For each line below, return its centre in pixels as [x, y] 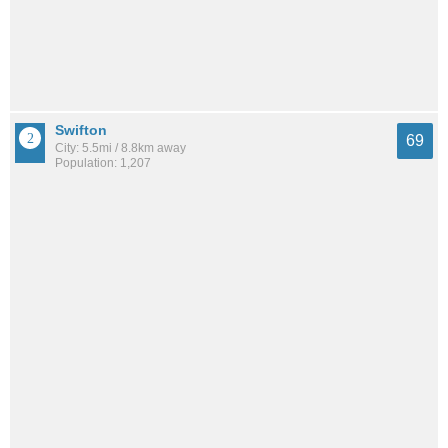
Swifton [81, 130]
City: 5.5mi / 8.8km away [120, 148]
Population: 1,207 [103, 163]
